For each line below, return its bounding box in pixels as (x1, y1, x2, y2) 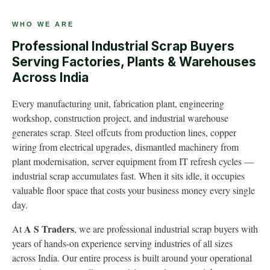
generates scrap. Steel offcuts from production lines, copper (12, 126, 236, 139)
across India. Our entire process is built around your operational (12, 251, 252, 264)
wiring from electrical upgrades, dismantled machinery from (12, 140, 239, 153)
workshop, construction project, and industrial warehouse (12, 111, 228, 124)
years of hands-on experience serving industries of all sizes (12, 237, 233, 250)
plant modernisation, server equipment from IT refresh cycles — (12, 155, 254, 168)
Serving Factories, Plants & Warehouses (12, 54, 256, 69)
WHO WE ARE (12, 20, 74, 28)
